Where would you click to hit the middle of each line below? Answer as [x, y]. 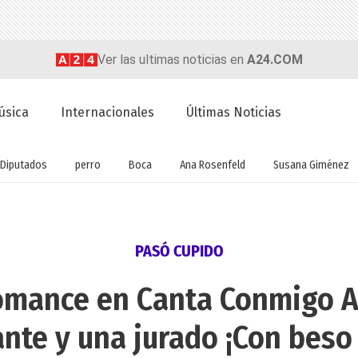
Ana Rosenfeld [212, 165]
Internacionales [108, 113]
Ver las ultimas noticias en [172, 59]
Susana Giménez [311, 165]
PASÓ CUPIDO [179, 251]
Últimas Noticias [234, 113]
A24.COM [274, 59]
